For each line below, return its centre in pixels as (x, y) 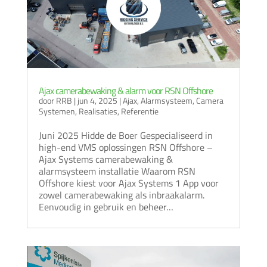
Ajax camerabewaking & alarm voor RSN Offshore (125, 90)
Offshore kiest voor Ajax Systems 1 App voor (128, 183)
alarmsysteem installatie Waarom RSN (117, 171)
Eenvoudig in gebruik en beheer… (106, 207)
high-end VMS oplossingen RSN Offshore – (125, 147)
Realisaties (98, 111)
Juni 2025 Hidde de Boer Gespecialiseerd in (125, 135)
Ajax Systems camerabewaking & (105, 159)
